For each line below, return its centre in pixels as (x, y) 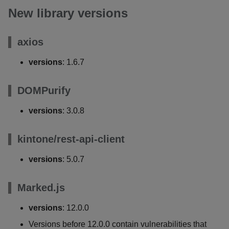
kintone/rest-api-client (71, 139)
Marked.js (41, 188)
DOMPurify (44, 90)
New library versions (68, 13)
